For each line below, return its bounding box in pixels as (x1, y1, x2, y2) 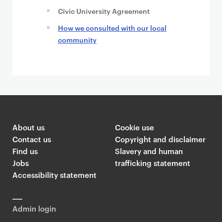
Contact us (12, 134, 51, 145)
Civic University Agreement (58, 6, 150, 16)
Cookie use (114, 122, 154, 133)
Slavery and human (114, 146, 183, 157)
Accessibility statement (12, 169, 97, 180)
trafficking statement (114, 158, 190, 168)
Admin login (12, 203, 56, 214)
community (58, 35, 97, 45)
